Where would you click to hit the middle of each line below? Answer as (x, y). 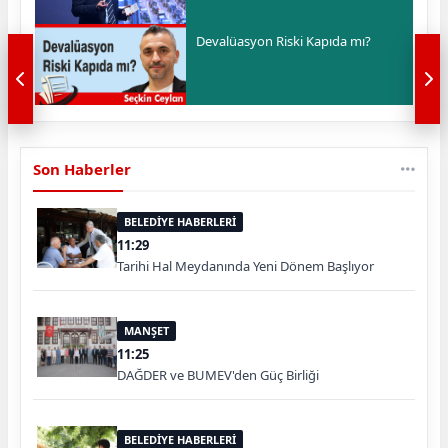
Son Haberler (82, 168)
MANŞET (146, 330)
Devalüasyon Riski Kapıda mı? (284, 40)
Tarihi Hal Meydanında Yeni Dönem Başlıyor (245, 265)
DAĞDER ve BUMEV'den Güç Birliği (218, 374)
